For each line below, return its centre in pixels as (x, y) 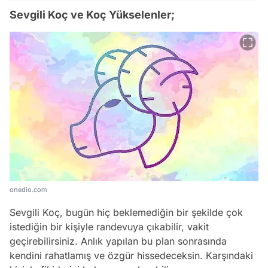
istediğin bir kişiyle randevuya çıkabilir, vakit (109, 226)
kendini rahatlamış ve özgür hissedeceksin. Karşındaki (131, 255)
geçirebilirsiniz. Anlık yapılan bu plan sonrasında (118, 241)
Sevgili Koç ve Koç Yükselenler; (92, 15)
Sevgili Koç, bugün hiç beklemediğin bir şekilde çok (126, 212)
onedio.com (28, 189)
